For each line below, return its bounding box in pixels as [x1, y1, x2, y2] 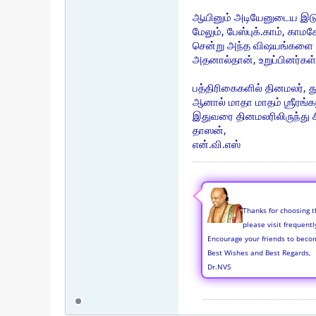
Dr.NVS [207, 262, 231, 272]
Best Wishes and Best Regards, [207, 248, 310, 257]
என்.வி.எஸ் [193, 137, 241, 151]
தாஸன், [193, 123, 226, 137]
